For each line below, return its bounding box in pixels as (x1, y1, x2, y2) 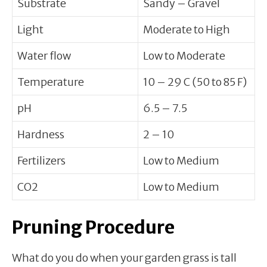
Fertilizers (17, 153, 66, 167)
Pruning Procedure (12, 215, 175, 238)
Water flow (17, 48, 71, 63)
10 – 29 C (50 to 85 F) (143, 74, 247, 89)
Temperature (17, 74, 84, 89)
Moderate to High (143, 22, 230, 36)
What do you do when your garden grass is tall (12, 250, 237, 265)
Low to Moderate (143, 48, 225, 63)
